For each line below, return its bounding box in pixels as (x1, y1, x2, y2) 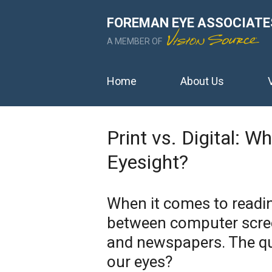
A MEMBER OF (107, 36, 164, 46)
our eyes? (107, 253, 172, 271)
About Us (180, 74, 224, 87)
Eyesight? (107, 151, 188, 174)
